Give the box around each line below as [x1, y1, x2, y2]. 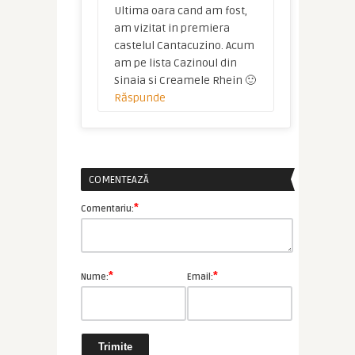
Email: [187, 272, 214, 283]
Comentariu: [80, 204, 134, 215]
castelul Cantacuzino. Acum [113, 39, 254, 53]
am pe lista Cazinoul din [113, 56, 237, 71]
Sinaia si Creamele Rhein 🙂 [113, 74, 256, 88]
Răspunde [113, 91, 166, 105]
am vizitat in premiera [113, 21, 230, 36]
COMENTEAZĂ [88, 174, 149, 187]
